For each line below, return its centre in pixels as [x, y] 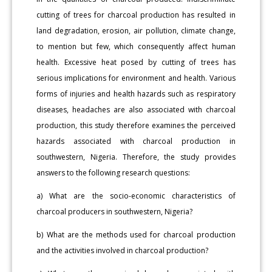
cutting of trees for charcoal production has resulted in [136, 15]
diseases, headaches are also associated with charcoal [136, 109]
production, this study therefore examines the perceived [136, 125]
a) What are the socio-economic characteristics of [136, 195]
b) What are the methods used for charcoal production [136, 234]
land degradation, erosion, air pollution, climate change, [136, 30]
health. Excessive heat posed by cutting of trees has [136, 62]
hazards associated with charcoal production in [136, 141]
